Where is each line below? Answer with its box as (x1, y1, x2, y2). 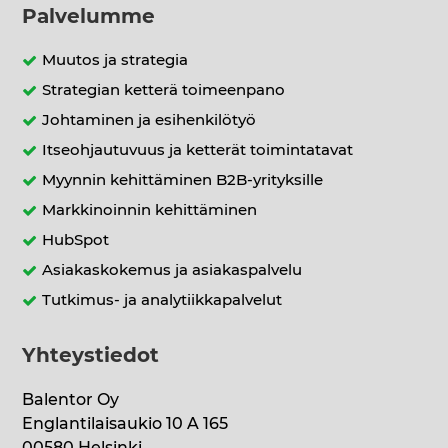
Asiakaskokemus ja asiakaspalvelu (42, 263, 303, 279)
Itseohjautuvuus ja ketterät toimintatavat (42, 143, 354, 159)
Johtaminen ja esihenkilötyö (42, 113, 257, 129)
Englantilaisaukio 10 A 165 (22, 416, 229, 433)
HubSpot (42, 233, 110, 249)
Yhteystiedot (22, 346, 160, 367)
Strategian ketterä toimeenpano (42, 83, 286, 99)
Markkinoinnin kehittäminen (42, 203, 258, 219)
